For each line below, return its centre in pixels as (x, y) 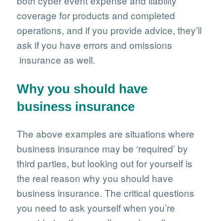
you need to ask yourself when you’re (96, 208)
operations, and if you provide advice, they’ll (109, 30)
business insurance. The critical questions (105, 193)
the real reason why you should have (95, 178)
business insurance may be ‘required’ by (102, 148)
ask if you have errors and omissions (94, 44)
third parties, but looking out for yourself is (104, 163)
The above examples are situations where (105, 134)
